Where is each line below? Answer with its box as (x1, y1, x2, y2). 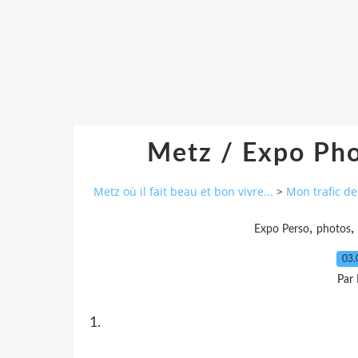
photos (316, 223, 351, 235)
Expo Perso (254, 223, 309, 235)
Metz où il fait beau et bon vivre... (93, 184, 273, 200)
